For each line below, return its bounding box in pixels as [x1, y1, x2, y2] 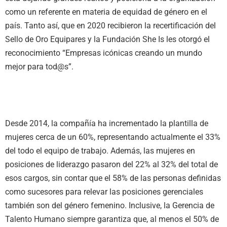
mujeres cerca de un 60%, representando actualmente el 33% [5, 132, 220, 142]
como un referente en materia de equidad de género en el [5, 7, 207, 17]
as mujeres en [145, 145, 195, 156]
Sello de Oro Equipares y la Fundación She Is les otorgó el [5, 34, 210, 45]
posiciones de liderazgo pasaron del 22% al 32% [5, 159, 176, 169]
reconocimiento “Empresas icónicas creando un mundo [5, 48, 202, 58]
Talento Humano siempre [5, 214, 97, 224]
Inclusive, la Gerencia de [127, 200, 214, 210]
